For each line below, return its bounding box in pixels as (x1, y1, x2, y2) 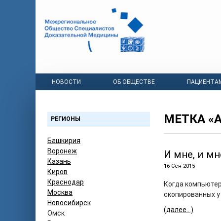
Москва (47, 188, 73, 196)
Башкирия (47, 137, 80, 145)
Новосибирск (47, 199, 91, 207)
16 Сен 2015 (164, 163, 195, 169)
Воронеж (47, 147, 77, 155)
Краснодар (47, 178, 84, 186)
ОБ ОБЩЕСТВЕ (112, 78, 155, 85)
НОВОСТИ (51, 78, 81, 85)
